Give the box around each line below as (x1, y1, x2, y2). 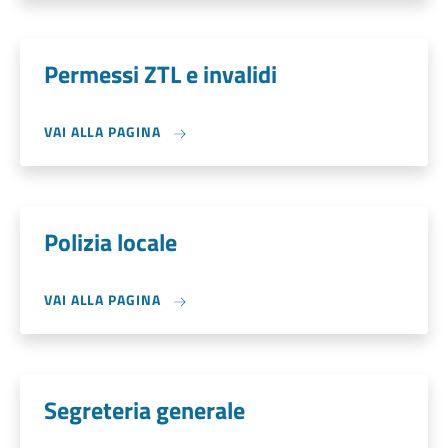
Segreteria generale (44, 392, 245, 428)
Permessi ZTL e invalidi (44, 56, 277, 92)
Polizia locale (44, 224, 177, 260)
